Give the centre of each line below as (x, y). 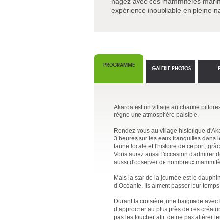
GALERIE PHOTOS (171, 68)
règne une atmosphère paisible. (156, 115)
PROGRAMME (119, 65)
